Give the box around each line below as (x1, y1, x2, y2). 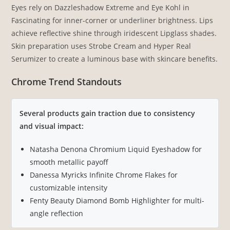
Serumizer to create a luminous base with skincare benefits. (11, 54, 218, 64)
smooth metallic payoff (30, 157, 109, 167)
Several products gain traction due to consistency (20, 108, 196, 119)
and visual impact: (20, 121, 84, 131)
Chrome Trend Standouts (11, 75, 122, 88)
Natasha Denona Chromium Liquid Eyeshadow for (30, 144, 202, 155)
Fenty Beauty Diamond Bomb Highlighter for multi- (30, 196, 205, 206)
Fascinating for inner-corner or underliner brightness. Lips (11, 15, 214, 26)
